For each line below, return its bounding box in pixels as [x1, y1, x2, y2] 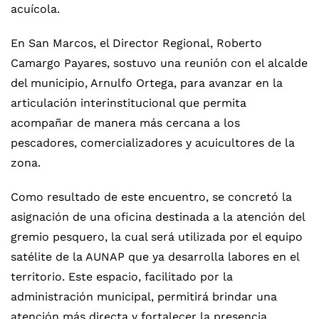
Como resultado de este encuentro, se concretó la [11, 190, 292, 204]
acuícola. [11, 2, 60, 16]
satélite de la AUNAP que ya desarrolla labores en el [11, 250, 299, 263]
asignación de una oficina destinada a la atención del [11, 210, 305, 224]
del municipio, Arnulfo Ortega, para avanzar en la [11, 76, 283, 90]
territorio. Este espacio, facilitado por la [11, 270, 233, 283]
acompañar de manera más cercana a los [11, 116, 240, 130]
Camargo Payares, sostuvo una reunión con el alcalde [11, 56, 308, 70]
